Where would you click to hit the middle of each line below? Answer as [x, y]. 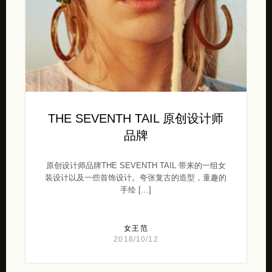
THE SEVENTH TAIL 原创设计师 [136, 118]
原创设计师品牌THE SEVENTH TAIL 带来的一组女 [136, 165]
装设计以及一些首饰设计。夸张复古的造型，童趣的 [136, 177]
